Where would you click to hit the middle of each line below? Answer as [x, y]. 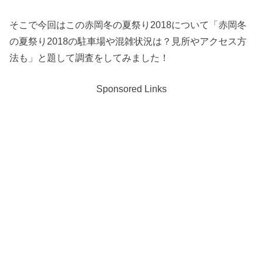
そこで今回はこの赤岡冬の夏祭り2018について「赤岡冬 [128, 25]
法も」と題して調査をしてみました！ [90, 58]
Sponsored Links [131, 88]
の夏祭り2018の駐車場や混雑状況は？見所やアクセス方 [128, 41]
